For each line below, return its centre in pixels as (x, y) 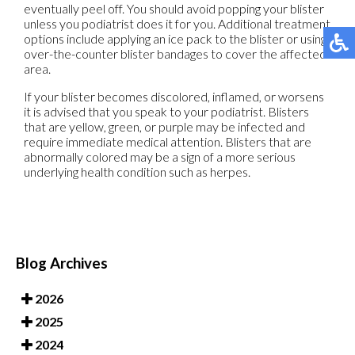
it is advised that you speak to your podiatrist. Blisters (166, 111)
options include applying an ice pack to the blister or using (175, 38)
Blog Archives (62, 263)
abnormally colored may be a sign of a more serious (160, 156)
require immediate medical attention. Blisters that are (168, 141)
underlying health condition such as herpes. (137, 171)
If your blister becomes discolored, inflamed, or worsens (174, 96)
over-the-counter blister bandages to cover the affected (175, 53)
